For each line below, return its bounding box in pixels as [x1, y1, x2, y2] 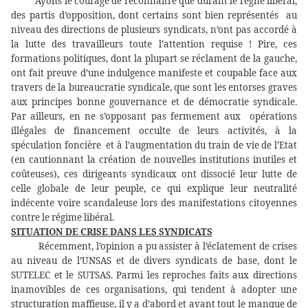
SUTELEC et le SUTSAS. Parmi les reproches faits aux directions [11, 269, 297, 282]
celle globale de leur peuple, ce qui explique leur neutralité [11, 182, 297, 195]
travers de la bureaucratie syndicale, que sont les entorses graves [11, 81, 297, 94]
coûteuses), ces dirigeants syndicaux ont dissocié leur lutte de [11, 168, 297, 181]
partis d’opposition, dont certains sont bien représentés [30, 9, 283, 22]
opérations [250, 110, 298, 123]
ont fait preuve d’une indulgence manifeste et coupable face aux [11, 67, 297, 80]
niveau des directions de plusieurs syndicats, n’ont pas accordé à [11, 23, 297, 36]
